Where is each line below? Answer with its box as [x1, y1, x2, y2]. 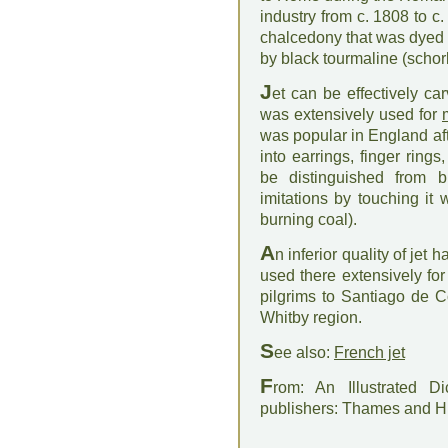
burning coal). [260, 211, 357, 228]
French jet [334, 344, 405, 361]
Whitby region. [260, 309, 362, 326]
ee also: [274, 344, 334, 361]
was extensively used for [260, 106, 442, 123]
